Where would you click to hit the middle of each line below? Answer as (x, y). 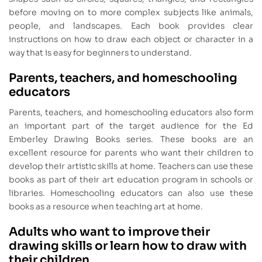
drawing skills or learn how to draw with (128, 246)
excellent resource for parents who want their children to (131, 152)
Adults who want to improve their (109, 232)
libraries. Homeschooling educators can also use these (131, 193)
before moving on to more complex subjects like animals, (131, 13)
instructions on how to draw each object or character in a (131, 39)
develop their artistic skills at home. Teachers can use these (131, 166)
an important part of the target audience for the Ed (131, 125)
